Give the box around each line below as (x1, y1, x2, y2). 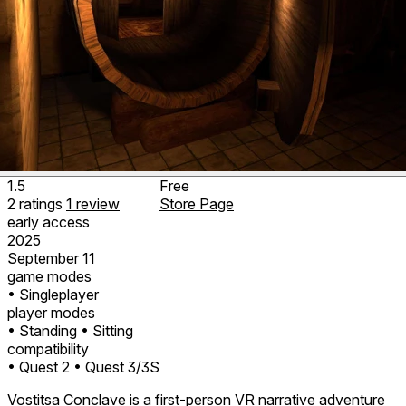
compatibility (7, 339, 89, 358)
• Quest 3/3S (73, 357, 159, 376)
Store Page (159, 194, 234, 213)
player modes (7, 303, 95, 322)
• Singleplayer (7, 285, 99, 304)
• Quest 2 (7, 357, 70, 376)
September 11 (7, 248, 95, 267)
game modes (7, 266, 92, 285)
